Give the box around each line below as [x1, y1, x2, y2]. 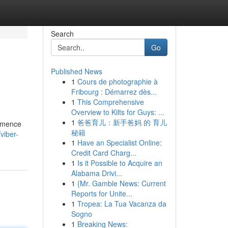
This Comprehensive [77, 97, 144, 107]
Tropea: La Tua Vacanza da [77, 198, 166, 209]
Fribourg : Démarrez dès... [71, 87, 157, 97]
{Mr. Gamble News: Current [77, 178, 166, 188]
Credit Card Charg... [71, 148, 136, 158]
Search [50, 28, 74, 39]
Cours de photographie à [77, 76, 158, 87]
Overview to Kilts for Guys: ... [71, 107, 164, 117]
